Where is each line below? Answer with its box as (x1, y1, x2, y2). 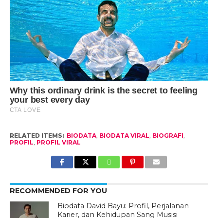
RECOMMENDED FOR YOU (9, 186, 107, 196)
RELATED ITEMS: (9, 132, 64, 140)
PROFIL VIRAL (36, 139, 81, 146)
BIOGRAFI (152, 132, 183, 140)
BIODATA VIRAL (99, 132, 149, 140)
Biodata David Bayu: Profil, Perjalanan (57, 201, 189, 211)
